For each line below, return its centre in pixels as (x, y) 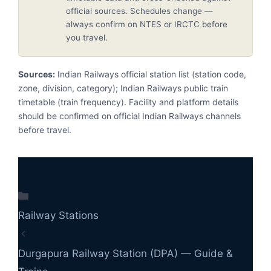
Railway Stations (58, 215)
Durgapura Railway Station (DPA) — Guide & (126, 253)
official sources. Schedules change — (139, 11)
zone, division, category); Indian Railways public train (123, 88)
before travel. (45, 129)
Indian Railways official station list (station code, (151, 74)
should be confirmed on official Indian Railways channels (129, 116)
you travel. (87, 37)
